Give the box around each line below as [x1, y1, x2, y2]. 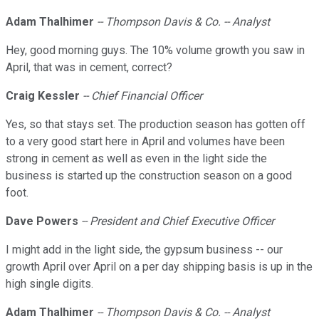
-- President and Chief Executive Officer [81, 214, 274, 229]
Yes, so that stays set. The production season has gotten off [6, 117, 305, 132]
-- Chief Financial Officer [83, 89, 202, 103]
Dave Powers [6, 214, 78, 229]
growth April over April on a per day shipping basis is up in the [6, 260, 313, 274]
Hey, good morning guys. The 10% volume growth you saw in [6, 43, 305, 58]
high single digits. [6, 277, 93, 291]
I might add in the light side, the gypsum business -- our [6, 243, 283, 257]
